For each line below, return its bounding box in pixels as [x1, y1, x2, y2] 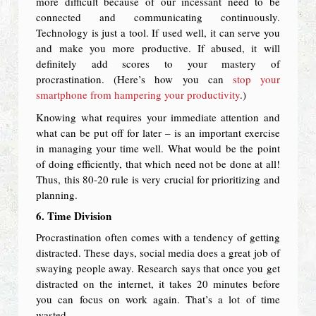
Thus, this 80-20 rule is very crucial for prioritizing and [36, 172, 280, 187]
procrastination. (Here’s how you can [36, 72, 233, 87]
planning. [36, 188, 78, 202]
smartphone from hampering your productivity [36, 87, 241, 102]
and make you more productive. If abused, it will [36, 41, 280, 56]
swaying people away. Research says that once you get [36, 261, 280, 276]
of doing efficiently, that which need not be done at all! [36, 157, 280, 171]
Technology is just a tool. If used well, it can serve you [36, 25, 280, 40]
